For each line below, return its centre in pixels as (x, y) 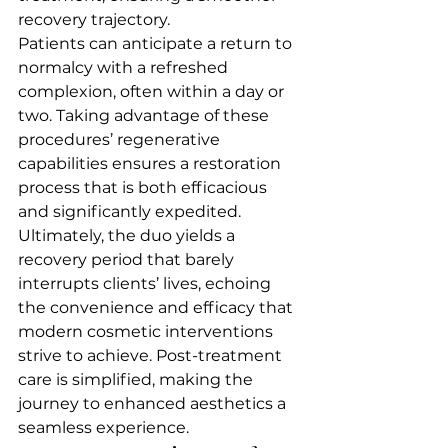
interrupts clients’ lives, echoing (146, 283)
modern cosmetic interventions (147, 331)
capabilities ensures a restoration (151, 163)
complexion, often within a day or (153, 91)
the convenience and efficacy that (157, 307)
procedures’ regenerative (121, 139)
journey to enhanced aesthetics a (154, 403)
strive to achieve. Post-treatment (152, 355)
